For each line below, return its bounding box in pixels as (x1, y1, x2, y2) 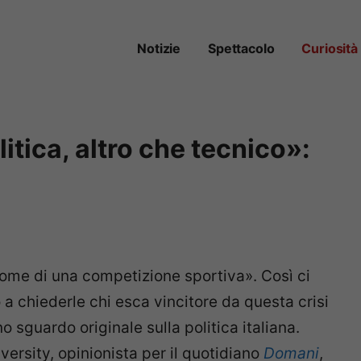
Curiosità (301, 40, 358, 57)
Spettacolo (208, 40, 275, 57)
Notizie (137, 40, 181, 57)
